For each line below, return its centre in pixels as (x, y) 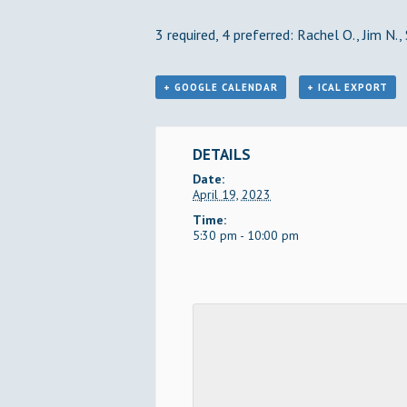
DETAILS (222, 154)
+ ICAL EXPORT (347, 87)
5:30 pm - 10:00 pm (246, 235)
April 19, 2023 (232, 194)
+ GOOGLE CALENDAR (221, 87)
